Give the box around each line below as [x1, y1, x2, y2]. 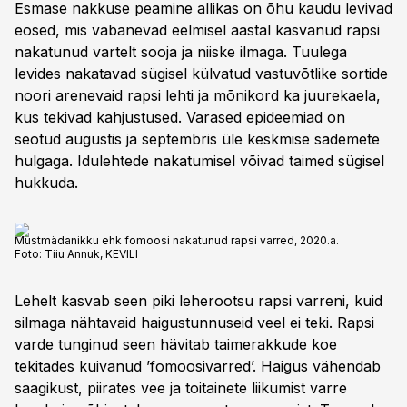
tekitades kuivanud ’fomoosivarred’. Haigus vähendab [15, 357, 381, 375]
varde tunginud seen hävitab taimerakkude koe [15, 335, 337, 353]
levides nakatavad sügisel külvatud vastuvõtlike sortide [15, 65, 388, 83]
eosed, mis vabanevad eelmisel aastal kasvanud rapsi [15, 21, 380, 39]
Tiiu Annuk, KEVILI [45, 247, 138, 261]
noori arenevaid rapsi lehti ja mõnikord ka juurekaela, [15, 86, 381, 104]
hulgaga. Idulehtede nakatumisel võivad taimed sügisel [15, 152, 384, 170]
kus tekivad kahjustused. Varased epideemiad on [15, 108, 345, 126]
